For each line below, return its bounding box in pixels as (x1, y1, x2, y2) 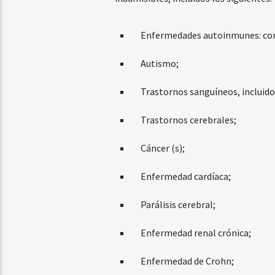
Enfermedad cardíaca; (140, 170, 231, 183)
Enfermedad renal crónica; (140, 227, 251, 239)
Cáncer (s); (140, 142, 185, 155)
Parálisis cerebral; (140, 198, 215, 211)
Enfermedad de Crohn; (140, 255, 234, 268)
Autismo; (140, 57, 179, 70)
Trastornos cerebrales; (140, 114, 236, 126)
